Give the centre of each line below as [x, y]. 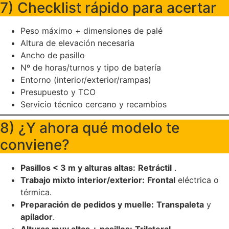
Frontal [161, 180]
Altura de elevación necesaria [77, 43]
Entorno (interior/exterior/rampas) [86, 80]
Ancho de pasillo [53, 55]
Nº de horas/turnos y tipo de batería [91, 68]
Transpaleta [180, 205]
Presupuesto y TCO [58, 92]
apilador [37, 217]
